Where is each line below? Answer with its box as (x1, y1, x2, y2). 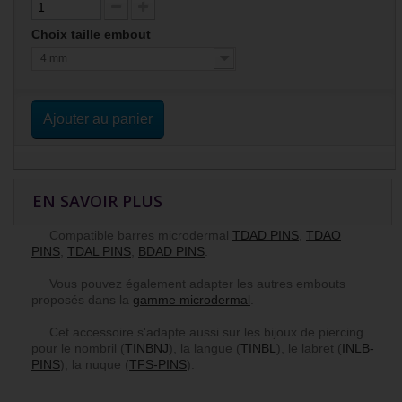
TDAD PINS (232, 228, 299, 243)
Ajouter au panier (43, 111, 153, 127)
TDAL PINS (67, 244, 131, 259)
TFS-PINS (129, 357, 187, 372)
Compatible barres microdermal (31, 228, 232, 243)
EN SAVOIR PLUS (32, 190, 162, 213)
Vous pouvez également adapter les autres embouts (31, 276, 345, 292)
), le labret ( (276, 341, 342, 356)
